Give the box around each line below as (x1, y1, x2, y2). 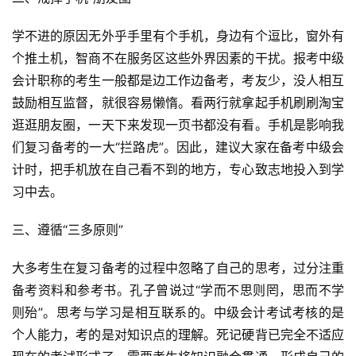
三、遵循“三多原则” (12, 222, 123, 238)
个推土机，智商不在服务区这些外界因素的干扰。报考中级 (12, 50, 344, 67)
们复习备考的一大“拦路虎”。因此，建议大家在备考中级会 (12, 139, 344, 156)
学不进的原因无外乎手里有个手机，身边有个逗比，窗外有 (12, 28, 344, 44)
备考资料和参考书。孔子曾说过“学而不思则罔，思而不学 (12, 282, 344, 299)
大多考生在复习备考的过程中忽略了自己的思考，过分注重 (12, 260, 344, 277)
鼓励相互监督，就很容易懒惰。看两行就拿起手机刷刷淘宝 (12, 95, 344, 111)
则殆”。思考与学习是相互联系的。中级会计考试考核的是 (12, 304, 344, 321)
